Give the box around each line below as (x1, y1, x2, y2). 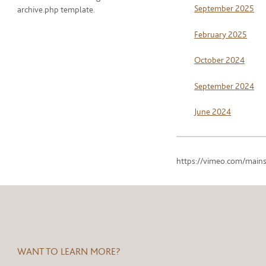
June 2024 (194, 106, 232, 118)
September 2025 (194, 3, 255, 14)
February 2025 (194, 28, 248, 40)
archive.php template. (17, 4, 96, 15)
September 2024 (194, 80, 255, 91)
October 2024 (194, 55, 245, 66)
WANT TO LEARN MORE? (17, 245, 121, 257)
